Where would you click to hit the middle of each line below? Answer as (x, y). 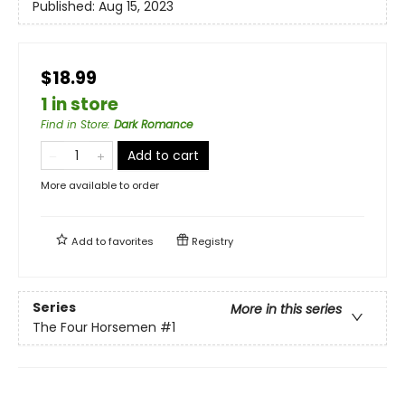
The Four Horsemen (94, 328)
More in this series (286, 310)
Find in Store (74, 124)
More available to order (100, 185)
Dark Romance (153, 124)
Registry (211, 241)
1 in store (80, 104)
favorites (131, 241)
